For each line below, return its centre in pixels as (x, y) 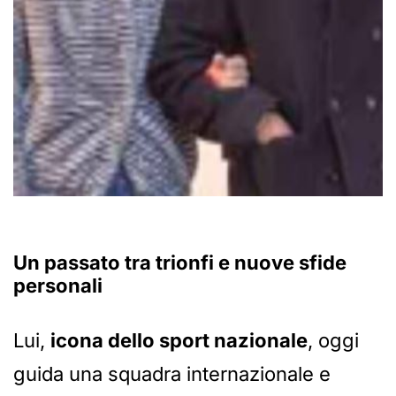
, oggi (333, 341)
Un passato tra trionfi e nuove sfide (180, 263)
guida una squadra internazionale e (172, 374)
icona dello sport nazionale (179, 341)
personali (58, 286)
